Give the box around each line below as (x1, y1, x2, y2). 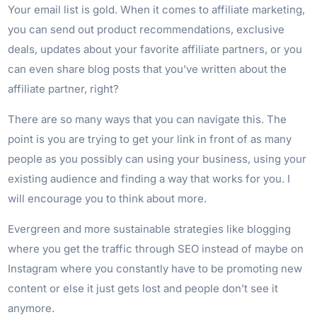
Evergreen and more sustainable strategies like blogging (8, 221, 292, 236)
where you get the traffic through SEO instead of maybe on (8, 241, 304, 255)
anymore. (8, 301, 55, 315)
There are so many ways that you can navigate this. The (8, 112, 287, 126)
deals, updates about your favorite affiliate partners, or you (8, 42, 303, 56)
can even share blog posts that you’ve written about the (8, 62, 287, 76)
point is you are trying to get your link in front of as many (8, 132, 292, 146)
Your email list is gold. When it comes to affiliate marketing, (8, 2, 306, 16)
